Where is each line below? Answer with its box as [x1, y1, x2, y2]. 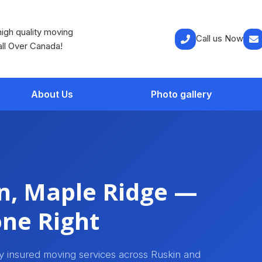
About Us [30, 88, 73, 101]
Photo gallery [151, 88, 212, 101]
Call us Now [196, 33, 243, 44]
